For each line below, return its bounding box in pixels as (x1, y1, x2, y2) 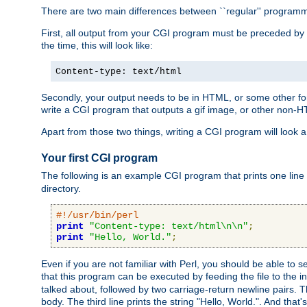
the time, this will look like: (41, 40, 153, 51)
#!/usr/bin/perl (56, 209, 138, 221)
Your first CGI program (41, 152, 158, 164)
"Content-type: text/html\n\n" (89, 220, 248, 232)
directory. (41, 182, 81, 194)
